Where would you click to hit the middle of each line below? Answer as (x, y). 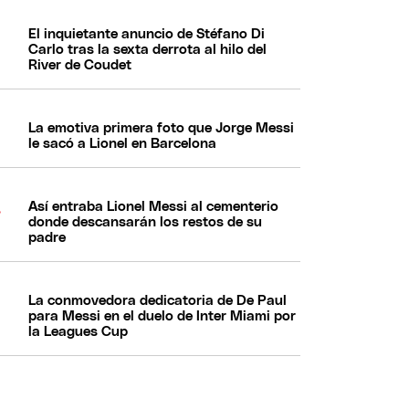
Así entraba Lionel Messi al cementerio (154, 206)
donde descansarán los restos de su (146, 222)
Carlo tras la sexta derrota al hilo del (148, 49)
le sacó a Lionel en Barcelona (123, 143)
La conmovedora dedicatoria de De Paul (158, 300)
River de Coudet (80, 65)
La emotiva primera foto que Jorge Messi (162, 128)
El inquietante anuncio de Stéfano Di (147, 34)
